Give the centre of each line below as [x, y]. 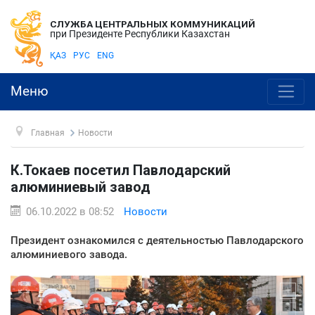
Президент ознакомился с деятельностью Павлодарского [157, 240]
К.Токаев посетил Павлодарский [121, 170]
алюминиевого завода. [69, 254]
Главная [47, 133]
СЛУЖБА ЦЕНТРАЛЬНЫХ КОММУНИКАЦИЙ [153, 24]
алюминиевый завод [81, 187]
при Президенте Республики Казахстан [140, 34]
